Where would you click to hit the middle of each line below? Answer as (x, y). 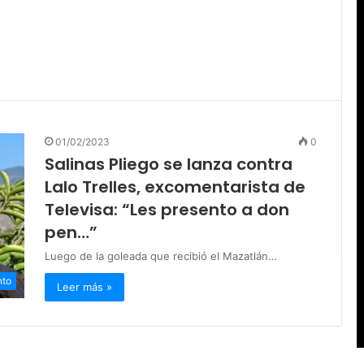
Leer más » (84, 287)
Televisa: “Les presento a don (167, 210)
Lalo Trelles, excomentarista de (175, 187)
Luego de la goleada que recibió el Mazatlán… (161, 256)
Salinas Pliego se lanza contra (169, 165)
